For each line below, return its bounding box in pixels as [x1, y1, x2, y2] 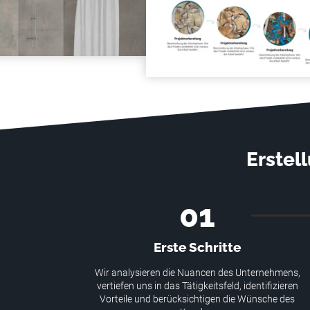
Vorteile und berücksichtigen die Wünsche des [100, 293, 295, 305]
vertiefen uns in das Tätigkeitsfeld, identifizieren [96, 280, 298, 292]
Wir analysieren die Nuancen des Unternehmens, [94, 267, 300, 279]
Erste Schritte [154, 239, 241, 255]
